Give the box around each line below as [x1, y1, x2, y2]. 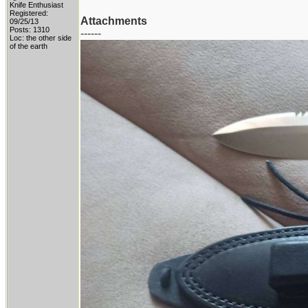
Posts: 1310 [10, 25, 49, 34]
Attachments [80, 15, 147, 27]
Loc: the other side [10, 34, 71, 42]
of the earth [10, 42, 47, 50]
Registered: [10, 9, 48, 17]
